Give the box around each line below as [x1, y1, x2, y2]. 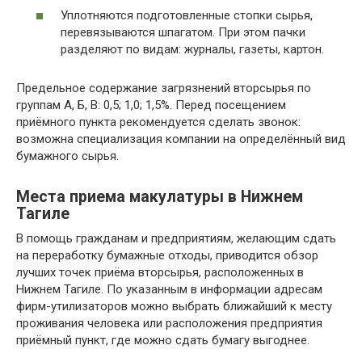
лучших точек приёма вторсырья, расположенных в [16, 264, 304, 280]
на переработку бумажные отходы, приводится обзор [16, 247, 318, 263]
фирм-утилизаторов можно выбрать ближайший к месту [16, 298, 332, 314]
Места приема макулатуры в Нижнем [16, 187, 303, 207]
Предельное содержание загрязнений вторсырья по [16, 80, 311, 95]
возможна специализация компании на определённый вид [16, 131, 346, 146]
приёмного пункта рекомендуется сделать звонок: [16, 114, 301, 129]
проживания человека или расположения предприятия [16, 315, 322, 330]
